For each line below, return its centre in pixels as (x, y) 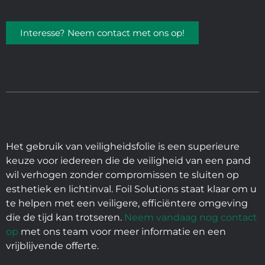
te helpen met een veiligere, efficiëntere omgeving (127, 203)
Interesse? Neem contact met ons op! (102, 33)
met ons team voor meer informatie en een (122, 232)
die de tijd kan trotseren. (65, 218)
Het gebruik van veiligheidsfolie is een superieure (123, 147)
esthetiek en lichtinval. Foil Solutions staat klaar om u (131, 189)
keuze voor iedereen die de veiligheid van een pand (128, 161)
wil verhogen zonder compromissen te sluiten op (122, 175)
